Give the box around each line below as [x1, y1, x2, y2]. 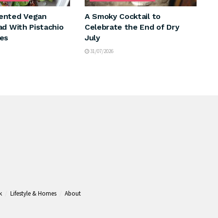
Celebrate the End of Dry [84, 22, 180, 32]
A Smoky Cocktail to [84, 11, 161, 21]
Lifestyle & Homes [10, 189, 56, 198]
